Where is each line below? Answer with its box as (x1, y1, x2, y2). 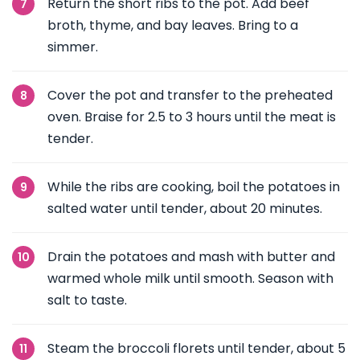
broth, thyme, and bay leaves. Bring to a (47, 16, 298, 35)
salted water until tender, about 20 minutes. (47, 199, 322, 218)
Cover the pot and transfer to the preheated (47, 86, 333, 104)
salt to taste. (47, 291, 127, 309)
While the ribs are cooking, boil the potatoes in (47, 178, 340, 196)
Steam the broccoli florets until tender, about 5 (47, 339, 346, 358)
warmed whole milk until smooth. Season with (47, 269, 333, 288)
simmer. (47, 38, 98, 56)
